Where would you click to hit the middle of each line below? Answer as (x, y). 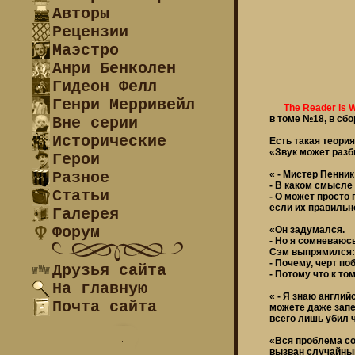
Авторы (81, 14)
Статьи (81, 196)
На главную (100, 289)
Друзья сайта (109, 271)
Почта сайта (105, 307)
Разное (81, 178)
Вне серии (95, 123)
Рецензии (90, 32)
